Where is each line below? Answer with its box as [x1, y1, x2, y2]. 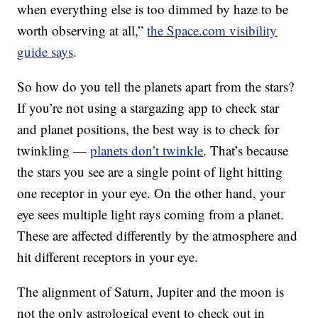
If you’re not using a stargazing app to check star [17, 99, 280, 117]
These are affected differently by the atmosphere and [17, 226, 298, 245]
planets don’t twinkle [90, 141, 204, 160]
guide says [17, 43, 74, 61]
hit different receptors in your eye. [17, 248, 199, 266]
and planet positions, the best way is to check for [17, 120, 280, 138]
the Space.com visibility [147, 21, 278, 40]
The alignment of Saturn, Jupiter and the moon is [17, 283, 285, 301]
